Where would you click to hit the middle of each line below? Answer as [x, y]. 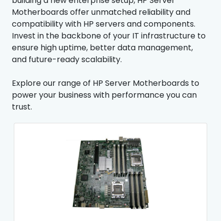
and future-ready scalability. [67, 59]
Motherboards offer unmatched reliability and [101, 12]
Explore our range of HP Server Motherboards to [106, 83]
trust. [22, 107]
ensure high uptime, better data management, [102, 47]
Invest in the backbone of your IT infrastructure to [109, 36]
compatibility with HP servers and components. [104, 24]
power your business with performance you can [104, 95]
